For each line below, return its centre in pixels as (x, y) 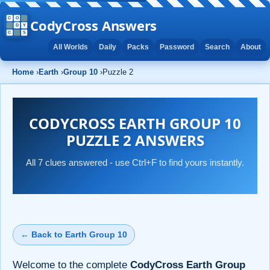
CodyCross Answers (94, 25)
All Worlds (71, 47)
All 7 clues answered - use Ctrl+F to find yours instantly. (135, 162)
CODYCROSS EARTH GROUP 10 (135, 123)
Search (217, 47)
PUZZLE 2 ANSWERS (135, 140)
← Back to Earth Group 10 (74, 234)
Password (177, 47)
